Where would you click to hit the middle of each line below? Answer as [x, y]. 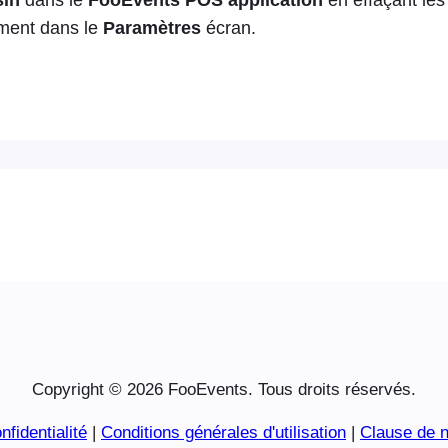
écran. [228, 27]
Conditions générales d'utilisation [223, 433]
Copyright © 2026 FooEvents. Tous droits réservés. [224, 390]
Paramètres [152, 27]
